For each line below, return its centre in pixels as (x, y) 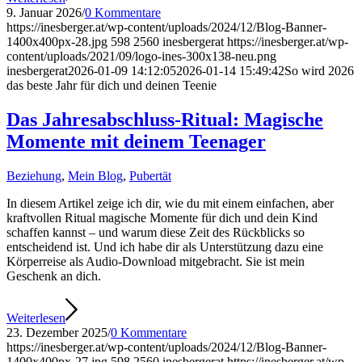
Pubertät (150, 176)
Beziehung (34, 176)
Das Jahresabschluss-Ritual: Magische (165, 120)
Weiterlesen (36, 318)
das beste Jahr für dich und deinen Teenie (112, 86)
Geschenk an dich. (54, 276)
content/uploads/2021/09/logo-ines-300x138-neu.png (141, 57)
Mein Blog (95, 176)
